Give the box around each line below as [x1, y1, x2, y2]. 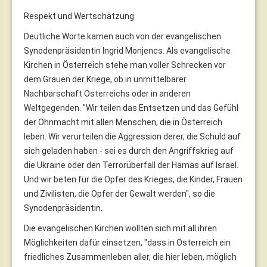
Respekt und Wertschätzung [24, 11, 134, 21]
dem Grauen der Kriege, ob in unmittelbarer [24, 74, 187, 84]
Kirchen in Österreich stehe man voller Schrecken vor [24, 60, 226, 70]
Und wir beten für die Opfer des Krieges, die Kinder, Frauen [24, 174, 243, 184]
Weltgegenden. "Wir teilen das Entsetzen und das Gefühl [24, 103, 238, 113]
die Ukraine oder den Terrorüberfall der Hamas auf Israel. [24, 160, 238, 170]
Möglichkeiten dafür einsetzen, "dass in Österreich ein [24, 237, 231, 247]
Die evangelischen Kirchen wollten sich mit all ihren [24, 223, 217, 233]
